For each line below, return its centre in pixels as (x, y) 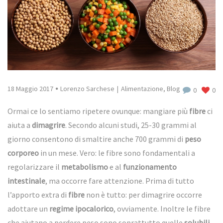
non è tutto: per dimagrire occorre (143, 194)
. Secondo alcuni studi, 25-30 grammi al (131, 125)
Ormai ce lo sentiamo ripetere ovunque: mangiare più (98, 111)
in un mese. (58, 153)
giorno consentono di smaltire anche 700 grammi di (96, 139)
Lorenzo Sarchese (87, 88)
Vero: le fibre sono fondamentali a (137, 153)
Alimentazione (142, 88)
